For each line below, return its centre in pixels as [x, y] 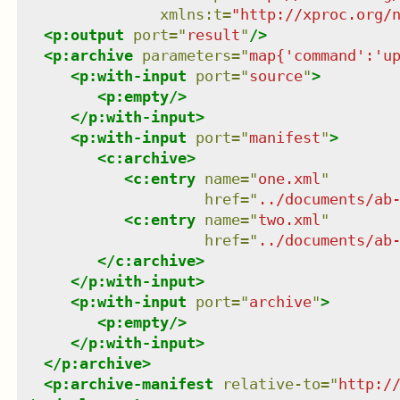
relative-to [271, 383]
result [213, 34]
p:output [88, 34]
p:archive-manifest [133, 383]
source [275, 75]
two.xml [289, 219]
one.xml [289, 178]
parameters [186, 55]
